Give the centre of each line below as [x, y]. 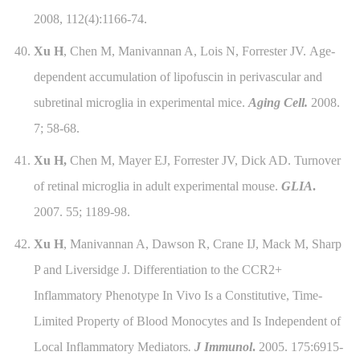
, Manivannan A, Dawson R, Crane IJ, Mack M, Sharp [202, 244]
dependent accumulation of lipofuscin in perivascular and [178, 77]
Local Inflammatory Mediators [110, 347]
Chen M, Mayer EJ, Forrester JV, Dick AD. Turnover [203, 161]
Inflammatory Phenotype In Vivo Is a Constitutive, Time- [178, 296]
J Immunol [221, 347]
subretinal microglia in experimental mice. [139, 103]
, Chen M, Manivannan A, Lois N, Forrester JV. [186, 51]
